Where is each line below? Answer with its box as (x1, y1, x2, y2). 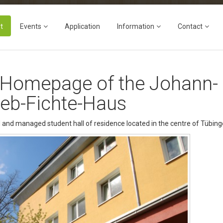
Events (20, 22, 42, 30)
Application (65, 22, 101, 30)
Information (117, 22, 155, 30)
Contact (178, 22, 203, 30)
